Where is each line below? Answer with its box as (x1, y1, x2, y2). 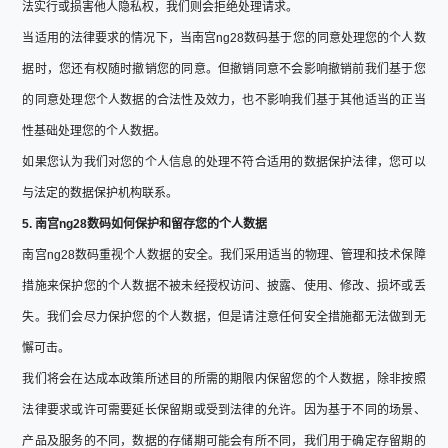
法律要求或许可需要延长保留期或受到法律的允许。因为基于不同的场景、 (22, 402, 426, 417)
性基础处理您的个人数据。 (22, 123, 167, 138)
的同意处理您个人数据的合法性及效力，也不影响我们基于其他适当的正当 (22, 92, 426, 107)
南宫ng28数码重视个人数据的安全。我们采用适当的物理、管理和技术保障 (22, 247, 426, 262)
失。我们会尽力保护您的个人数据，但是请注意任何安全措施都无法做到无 (22, 309, 426, 324)
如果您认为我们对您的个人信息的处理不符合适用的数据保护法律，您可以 (22, 154, 426, 169)
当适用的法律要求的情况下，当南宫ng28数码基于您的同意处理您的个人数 (22, 30, 426, 45)
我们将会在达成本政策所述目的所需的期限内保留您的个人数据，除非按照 (22, 371, 426, 386)
